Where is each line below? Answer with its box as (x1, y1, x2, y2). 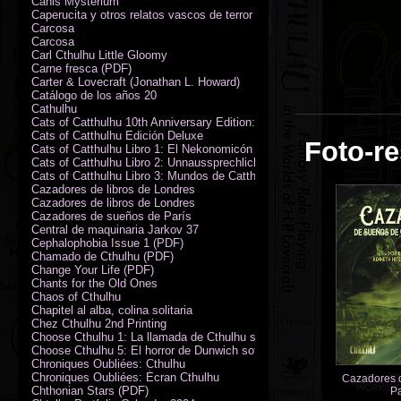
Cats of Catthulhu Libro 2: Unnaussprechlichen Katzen (31, 155, 312, 169)
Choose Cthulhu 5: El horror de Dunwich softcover (31, 343, 290, 357)
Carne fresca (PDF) (31, 61, 132, 75)
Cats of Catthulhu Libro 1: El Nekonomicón (31, 141, 252, 156)
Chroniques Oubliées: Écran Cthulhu (31, 370, 219, 384)
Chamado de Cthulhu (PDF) (31, 249, 174, 263)
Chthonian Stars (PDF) (31, 383, 149, 397)
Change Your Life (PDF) (31, 262, 154, 277)
